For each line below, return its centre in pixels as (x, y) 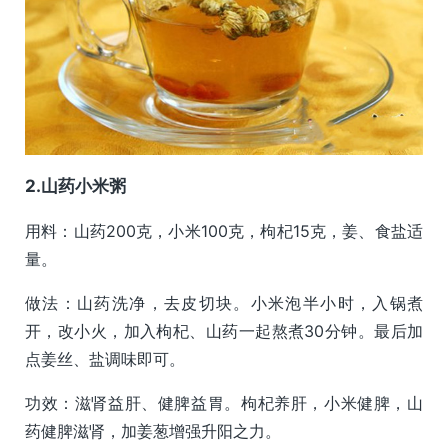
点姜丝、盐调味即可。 (105, 359)
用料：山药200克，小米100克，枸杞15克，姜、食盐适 (224, 231)
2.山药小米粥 (75, 186)
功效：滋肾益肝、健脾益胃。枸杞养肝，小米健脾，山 (224, 403)
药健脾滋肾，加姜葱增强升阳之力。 (153, 431)
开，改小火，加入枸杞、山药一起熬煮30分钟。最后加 (224, 331)
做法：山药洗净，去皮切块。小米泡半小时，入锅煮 (224, 303)
